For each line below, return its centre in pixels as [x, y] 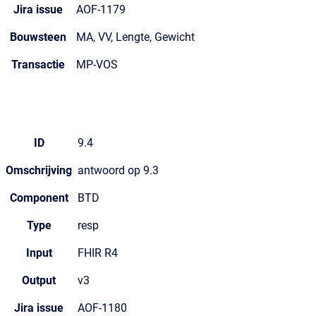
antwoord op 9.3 [118, 170]
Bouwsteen [38, 37]
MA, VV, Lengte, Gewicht [135, 37]
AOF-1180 [102, 308]
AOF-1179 [101, 10]
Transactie [38, 65]
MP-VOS [97, 65]
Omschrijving [39, 170]
